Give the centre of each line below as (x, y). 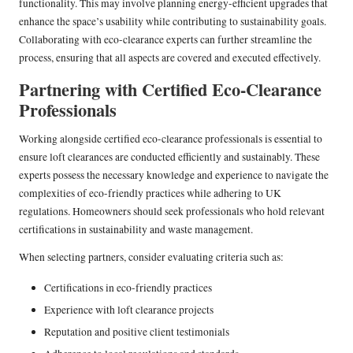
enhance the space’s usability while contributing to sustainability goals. (173, 22)
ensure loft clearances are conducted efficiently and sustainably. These (169, 157)
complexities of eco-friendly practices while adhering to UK (150, 193)
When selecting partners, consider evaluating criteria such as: (151, 257)
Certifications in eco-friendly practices (128, 288)
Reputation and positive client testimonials (137, 332)
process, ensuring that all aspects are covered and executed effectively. (170, 58)
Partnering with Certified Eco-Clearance (170, 90)
